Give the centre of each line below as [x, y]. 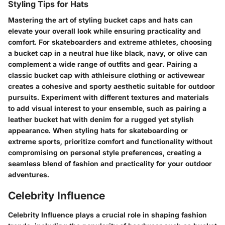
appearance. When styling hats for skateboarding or [98, 131]
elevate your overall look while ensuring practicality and [104, 31]
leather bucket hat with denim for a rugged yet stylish [101, 120]
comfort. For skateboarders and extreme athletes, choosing [110, 42]
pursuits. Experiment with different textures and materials [108, 97]
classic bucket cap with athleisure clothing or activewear [106, 75]
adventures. [29, 175]
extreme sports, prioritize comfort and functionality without [110, 142]
